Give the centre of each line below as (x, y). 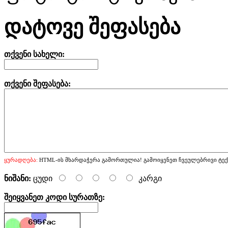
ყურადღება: (21, 160)
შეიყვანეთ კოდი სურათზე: (54, 197)
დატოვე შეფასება (92, 27)
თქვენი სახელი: (34, 54)
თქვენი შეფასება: (37, 83)
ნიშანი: (18, 178)
